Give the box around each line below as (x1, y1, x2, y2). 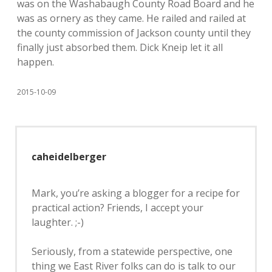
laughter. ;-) (32, 216, 84, 229)
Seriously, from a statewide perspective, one (32, 245, 233, 258)
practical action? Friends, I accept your (32, 201, 203, 214)
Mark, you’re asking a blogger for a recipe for (32, 186, 240, 200)
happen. (17, 55, 54, 69)
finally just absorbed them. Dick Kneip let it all (17, 41, 223, 54)
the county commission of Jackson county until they (17, 26, 251, 39)
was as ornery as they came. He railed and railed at (17, 12, 246, 25)
